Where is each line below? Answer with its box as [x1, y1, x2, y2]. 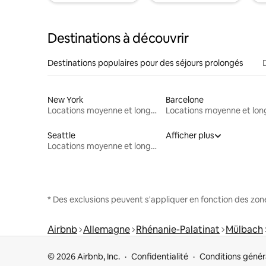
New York [47, 94, 84, 105]
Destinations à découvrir [47, 29, 189, 47]
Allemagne [83, 223, 130, 236]
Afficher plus [165, 129, 214, 141]
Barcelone [165, 94, 204, 105]
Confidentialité [131, 251, 188, 262]
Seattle [47, 129, 75, 141]
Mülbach [226, 223, 263, 236]
